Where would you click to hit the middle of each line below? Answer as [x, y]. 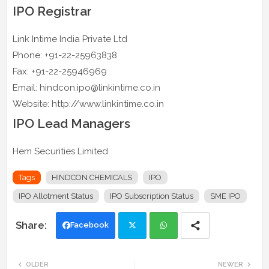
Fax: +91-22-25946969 [60, 71]
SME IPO [225, 196]
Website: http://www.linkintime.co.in [88, 104]
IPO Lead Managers [71, 123]
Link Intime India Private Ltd [70, 39]
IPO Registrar [52, 11]
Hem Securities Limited [60, 151]
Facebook [89, 225]
